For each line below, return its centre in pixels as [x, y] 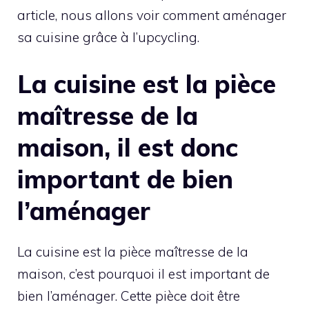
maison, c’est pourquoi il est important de [143, 273]
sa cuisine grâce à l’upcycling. [108, 38]
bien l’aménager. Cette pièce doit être [129, 296]
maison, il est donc [128, 147]
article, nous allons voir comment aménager [152, 16]
